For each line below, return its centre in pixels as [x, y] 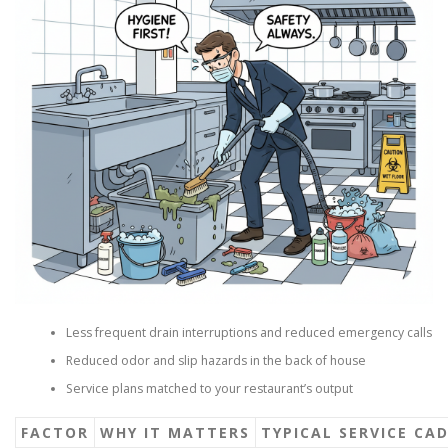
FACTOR [55, 433]
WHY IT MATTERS [175, 433]
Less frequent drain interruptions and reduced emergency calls [248, 332]
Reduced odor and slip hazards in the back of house [215, 360]
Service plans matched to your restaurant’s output [209, 388]
